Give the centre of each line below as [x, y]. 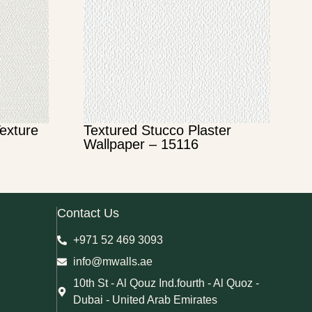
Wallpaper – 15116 [141, 145]
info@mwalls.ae [112, 262]
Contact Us [88, 213]
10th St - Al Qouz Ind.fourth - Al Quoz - [166, 283]
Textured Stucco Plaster [157, 131]
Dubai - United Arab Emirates [145, 300]
